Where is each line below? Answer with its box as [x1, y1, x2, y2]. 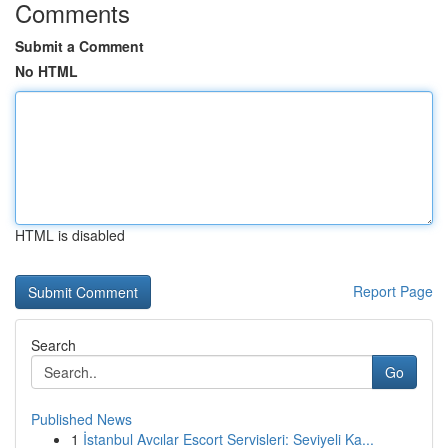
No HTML [15, 61, 78, 81]
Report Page [353, 281, 433, 301]
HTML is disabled [15, 225, 125, 245]
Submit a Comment [15, 36, 144, 56]
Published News [31, 409, 132, 429]
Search [31, 335, 76, 355]
